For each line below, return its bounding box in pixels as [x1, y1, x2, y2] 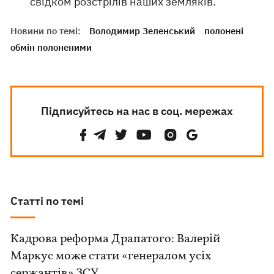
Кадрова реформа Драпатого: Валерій [10, 231, 221, 248]
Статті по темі [10, 194, 84, 208]
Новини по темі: [10, 25, 81, 37]
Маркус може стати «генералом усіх [10, 248, 212, 265]
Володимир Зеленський [89, 25, 196, 37]
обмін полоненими [10, 42, 92, 53]
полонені [204, 25, 244, 37]
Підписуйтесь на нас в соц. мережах [40, 104, 233, 118]
